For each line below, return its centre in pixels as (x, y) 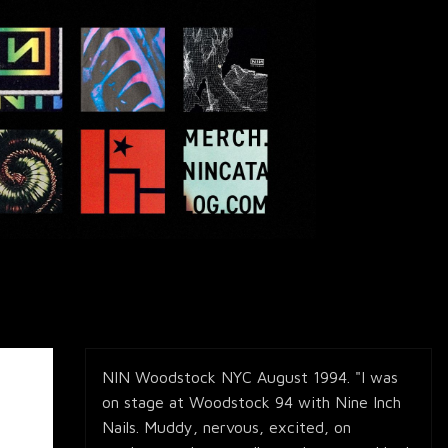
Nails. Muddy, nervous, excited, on (227, 427)
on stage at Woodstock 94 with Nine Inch (252, 402)
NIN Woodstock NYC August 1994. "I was (250, 377)
